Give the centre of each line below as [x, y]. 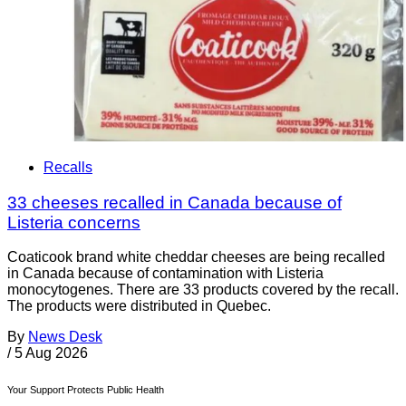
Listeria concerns [74, 222]
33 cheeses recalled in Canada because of [174, 202]
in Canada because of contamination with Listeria [165, 274]
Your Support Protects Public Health [86, 390]
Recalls [68, 167]
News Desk [65, 337]
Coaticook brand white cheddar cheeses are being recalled [196, 257]
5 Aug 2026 [51, 353]
